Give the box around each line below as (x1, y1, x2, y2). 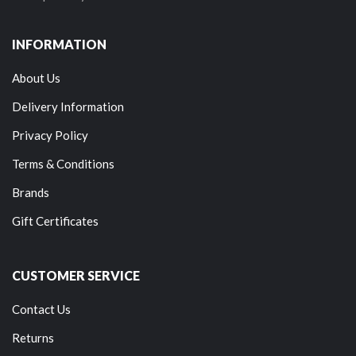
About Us (12, 70, 60, 85)
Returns (12, 330, 54, 345)
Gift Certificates (12, 213, 99, 228)
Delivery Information (12, 99, 124, 114)
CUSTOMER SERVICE (12, 267, 140, 283)
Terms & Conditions (12, 156, 114, 171)
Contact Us (12, 301, 71, 316)
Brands (12, 184, 49, 199)
